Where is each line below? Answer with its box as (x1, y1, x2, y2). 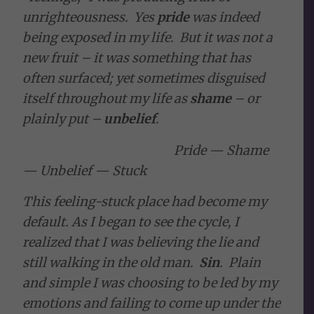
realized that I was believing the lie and (22, 233, 259, 250)
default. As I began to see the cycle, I (22, 213, 240, 230)
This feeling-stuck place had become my (22, 193, 268, 210)
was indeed (189, 9, 260, 26)
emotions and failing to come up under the (22, 294, 281, 311)
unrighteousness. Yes (22, 9, 158, 26)
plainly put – (22, 111, 104, 128)
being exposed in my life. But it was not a (22, 29, 273, 46)
